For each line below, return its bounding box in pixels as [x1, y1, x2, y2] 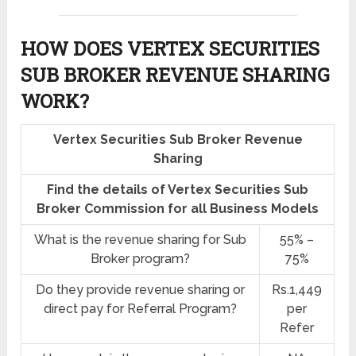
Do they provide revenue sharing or [36, 282, 246, 298]
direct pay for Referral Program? [44, 301, 238, 317]
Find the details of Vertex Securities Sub [47, 182, 309, 198]
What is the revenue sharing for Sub [34, 232, 247, 248]
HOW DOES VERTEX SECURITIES [21, 36, 320, 62]
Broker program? [91, 251, 191, 267]
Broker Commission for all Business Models [37, 201, 319, 217]
